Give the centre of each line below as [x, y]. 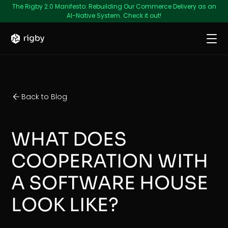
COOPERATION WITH [110, 161]
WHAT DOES [69, 139]
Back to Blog [45, 96]
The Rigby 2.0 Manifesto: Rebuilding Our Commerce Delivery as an [114, 6]
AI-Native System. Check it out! [114, 16]
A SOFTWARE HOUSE [110, 183]
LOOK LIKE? [65, 205]
